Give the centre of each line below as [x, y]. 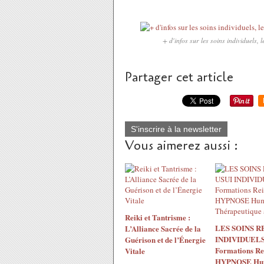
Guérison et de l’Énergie [165, 240]
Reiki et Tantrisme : [158, 217]
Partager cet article [179, 77]
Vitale [135, 251]
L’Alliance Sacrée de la [163, 228]
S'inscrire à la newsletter [176, 129]
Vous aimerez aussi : [181, 146]
